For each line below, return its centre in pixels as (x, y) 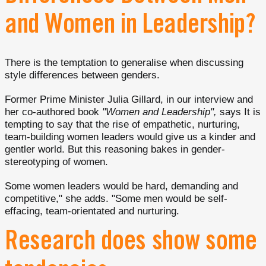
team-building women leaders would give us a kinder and (130, 137)
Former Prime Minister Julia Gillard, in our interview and (129, 99)
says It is (239, 112)
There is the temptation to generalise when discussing (124, 63)
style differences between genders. (82, 75)
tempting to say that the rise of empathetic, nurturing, (122, 124)
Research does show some (131, 244)
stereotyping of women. (56, 162)
